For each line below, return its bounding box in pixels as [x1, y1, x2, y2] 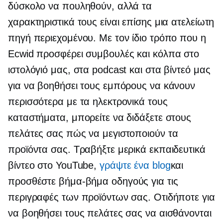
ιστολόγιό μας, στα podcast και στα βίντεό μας [8, 64, 211, 76]
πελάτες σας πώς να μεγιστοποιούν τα [8, 128, 178, 139]
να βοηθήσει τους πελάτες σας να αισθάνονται [8, 208, 212, 219]
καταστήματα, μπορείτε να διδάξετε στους [8, 112, 192, 123]
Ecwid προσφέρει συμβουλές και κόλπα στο [8, 48, 200, 60]
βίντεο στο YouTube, [8, 160, 100, 171]
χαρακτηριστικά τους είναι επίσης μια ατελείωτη [8, 16, 215, 28]
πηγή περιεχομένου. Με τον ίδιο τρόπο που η [8, 32, 206, 44]
